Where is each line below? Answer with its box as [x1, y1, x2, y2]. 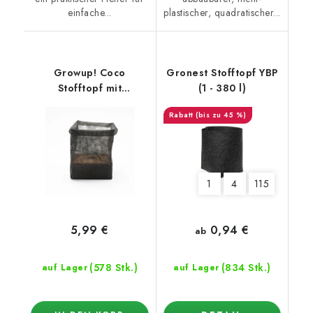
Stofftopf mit [57, 80, 122, 95]
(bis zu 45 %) [196, 109, 247, 120]
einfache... [68, 5, 112, 20]
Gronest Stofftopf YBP [166, 65, 278, 80]
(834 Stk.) [221, 261, 271, 275]
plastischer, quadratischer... [163, 5, 281, 20]
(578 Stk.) [89, 261, 138, 275]
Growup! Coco [53, 65, 126, 80]
